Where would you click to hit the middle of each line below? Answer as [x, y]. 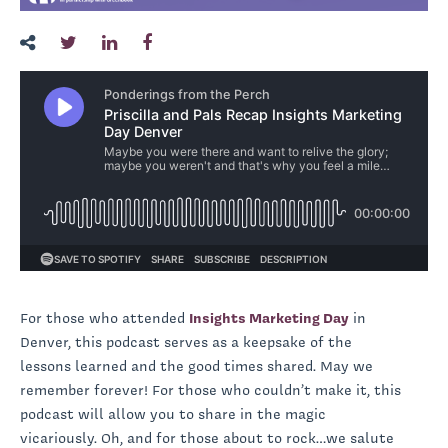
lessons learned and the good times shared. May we [196, 365]
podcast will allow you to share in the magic [173, 413]
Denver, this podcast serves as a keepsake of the [186, 341]
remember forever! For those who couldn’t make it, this [210, 389]
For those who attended [104, 317]
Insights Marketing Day [269, 317]
